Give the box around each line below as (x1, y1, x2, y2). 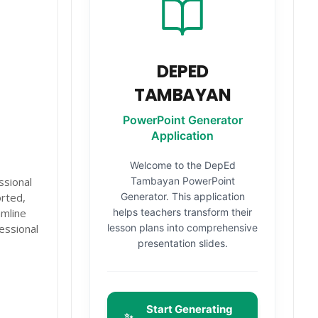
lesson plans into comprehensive (107, 221, 258, 234)
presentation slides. (137, 237, 228, 249)
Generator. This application (120, 190, 245, 202)
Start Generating (146, 302, 234, 316)
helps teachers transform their (113, 206, 253, 218)
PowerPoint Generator (122, 113, 243, 127)
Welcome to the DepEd (129, 159, 236, 171)
